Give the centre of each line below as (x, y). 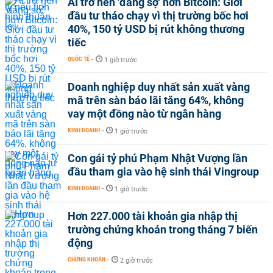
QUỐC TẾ (79, 59)
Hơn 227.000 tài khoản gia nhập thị (153, 216)
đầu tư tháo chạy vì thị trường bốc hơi (158, 16)
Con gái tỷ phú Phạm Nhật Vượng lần (158, 158)
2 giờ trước (136, 261)
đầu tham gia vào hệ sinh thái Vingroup (163, 172)
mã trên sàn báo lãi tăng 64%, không (156, 100)
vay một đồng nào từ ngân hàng (144, 114)
